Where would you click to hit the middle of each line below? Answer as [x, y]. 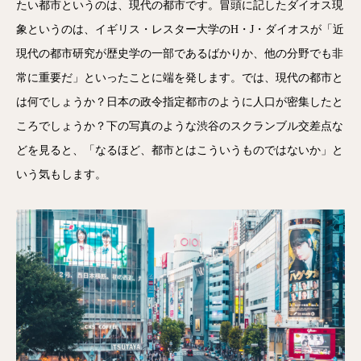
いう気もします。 [61, 174]
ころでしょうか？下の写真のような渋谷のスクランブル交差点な [180, 126]
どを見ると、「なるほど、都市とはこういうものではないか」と [180, 150]
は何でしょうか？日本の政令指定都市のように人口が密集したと [180, 102]
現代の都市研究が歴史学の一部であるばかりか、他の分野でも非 [180, 54]
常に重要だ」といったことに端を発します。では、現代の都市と [180, 78]
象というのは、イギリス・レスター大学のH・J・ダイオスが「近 [180, 29]
